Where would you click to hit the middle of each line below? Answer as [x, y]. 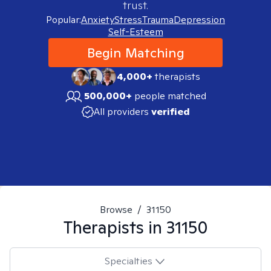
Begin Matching [135, 53]
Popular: [64, 20]
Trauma [158, 20]
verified [170, 112]
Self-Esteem [135, 32]
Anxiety [98, 20]
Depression [199, 20]
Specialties [128, 261]
